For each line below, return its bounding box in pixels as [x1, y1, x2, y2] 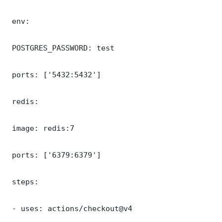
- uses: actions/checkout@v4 [7, 204, 132, 213]
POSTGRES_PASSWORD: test [7, 43, 114, 52]
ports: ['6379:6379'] [7, 150, 101, 159]
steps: [7, 177, 39, 186]
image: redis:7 [7, 123, 74, 132]
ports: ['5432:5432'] [7, 70, 101, 79]
